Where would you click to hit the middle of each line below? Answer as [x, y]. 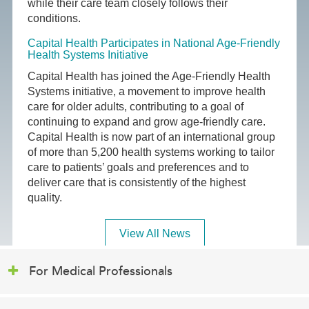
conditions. [56, 19]
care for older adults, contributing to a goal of [136, 107]
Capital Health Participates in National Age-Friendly [154, 43]
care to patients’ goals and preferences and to [139, 168]
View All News [154, 234]
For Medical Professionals [101, 271]
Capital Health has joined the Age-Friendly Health [149, 77]
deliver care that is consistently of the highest [137, 183]
